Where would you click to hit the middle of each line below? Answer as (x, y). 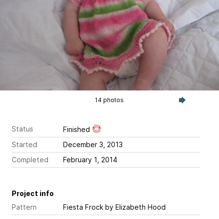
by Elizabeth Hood (134, 207)
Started (24, 144)
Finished (77, 129)
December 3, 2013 (111, 144)
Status (22, 129)
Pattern (24, 207)
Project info (33, 193)
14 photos (109, 100)
